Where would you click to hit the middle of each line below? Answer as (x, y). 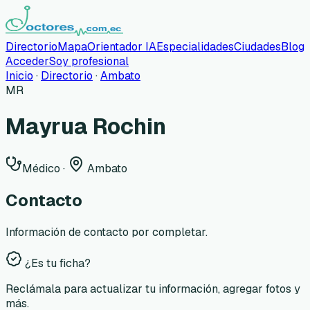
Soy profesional (89, 61)
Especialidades (195, 47)
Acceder (27, 61)
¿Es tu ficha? (56, 263)
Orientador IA (122, 47)
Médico (41, 168)
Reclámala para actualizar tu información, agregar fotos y (153, 289)
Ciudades (257, 47)
